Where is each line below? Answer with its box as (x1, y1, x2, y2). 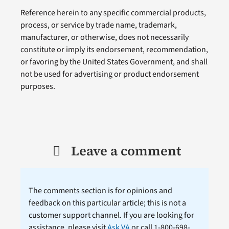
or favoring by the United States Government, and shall (20, 56, 208, 68)
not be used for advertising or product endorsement (20, 68, 199, 80)
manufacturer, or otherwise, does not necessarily (20, 32, 189, 43)
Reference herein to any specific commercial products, (20, 7, 206, 19)
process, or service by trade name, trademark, (20, 19, 177, 31)
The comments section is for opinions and (28, 185, 172, 197)
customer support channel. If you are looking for (28, 210, 194, 221)
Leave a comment (71, 142, 181, 161)
